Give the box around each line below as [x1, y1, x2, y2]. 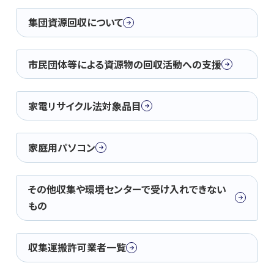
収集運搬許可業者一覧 [28, 240, 127, 255]
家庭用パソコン [28, 139, 96, 155]
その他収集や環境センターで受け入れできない [28, 182, 227, 197]
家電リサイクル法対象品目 [28, 98, 142, 113]
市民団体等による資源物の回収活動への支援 [28, 56, 222, 72]
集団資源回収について [28, 15, 124, 30]
